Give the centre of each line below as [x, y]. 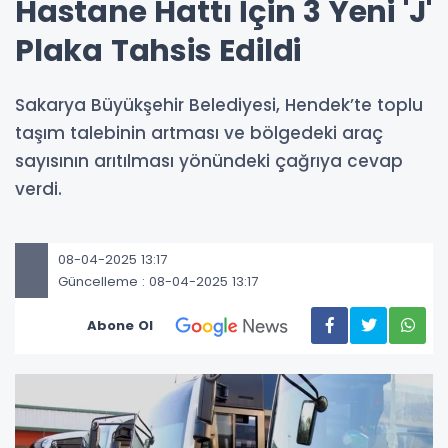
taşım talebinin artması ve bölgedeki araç [199, 133]
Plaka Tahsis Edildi [158, 51]
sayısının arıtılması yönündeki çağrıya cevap [209, 161]
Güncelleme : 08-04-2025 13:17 [158, 281]
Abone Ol [120, 326]
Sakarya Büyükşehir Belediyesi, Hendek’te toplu [219, 105]
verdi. [38, 189]
